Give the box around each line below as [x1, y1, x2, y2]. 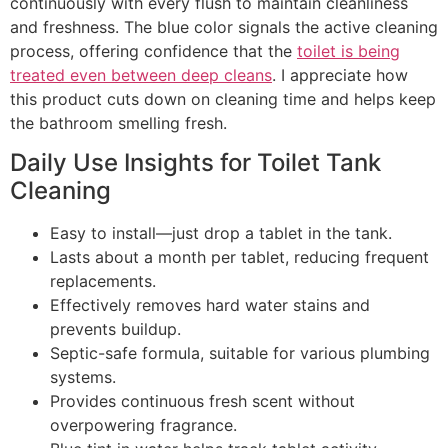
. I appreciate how [272, 64, 408, 85]
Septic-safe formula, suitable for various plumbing [50, 343, 430, 364]
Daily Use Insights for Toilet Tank [10, 148, 381, 178]
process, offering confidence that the [10, 40, 297, 61]
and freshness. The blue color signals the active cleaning [10, 16, 438, 37]
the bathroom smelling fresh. [10, 112, 227, 133]
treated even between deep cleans [10, 64, 272, 85]
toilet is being [297, 40, 400, 61]
